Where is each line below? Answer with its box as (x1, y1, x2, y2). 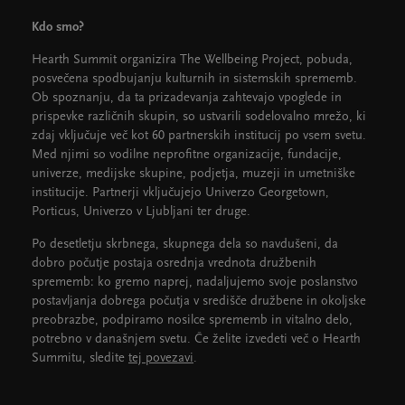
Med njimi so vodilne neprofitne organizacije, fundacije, (32, 148, 342, 162)
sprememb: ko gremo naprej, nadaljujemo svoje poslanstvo (32, 276, 358, 289)
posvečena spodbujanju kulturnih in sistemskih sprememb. (32, 72, 357, 86)
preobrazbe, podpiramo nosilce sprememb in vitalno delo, (32, 314, 353, 327)
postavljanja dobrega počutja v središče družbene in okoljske (32, 295, 366, 308)
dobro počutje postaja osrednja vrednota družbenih (32, 257, 316, 270)
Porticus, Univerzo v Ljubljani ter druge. (32, 205, 250, 219)
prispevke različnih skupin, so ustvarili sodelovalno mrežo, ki (32, 110, 366, 124)
